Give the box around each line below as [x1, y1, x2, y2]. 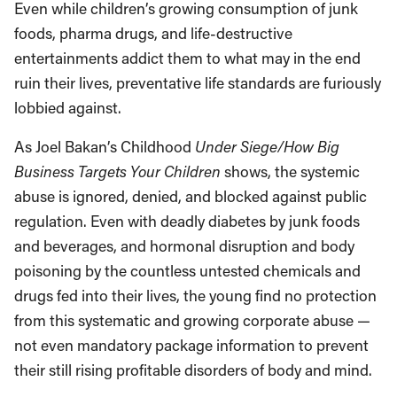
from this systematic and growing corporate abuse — [14, 310, 370, 331]
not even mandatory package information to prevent [14, 335, 369, 355]
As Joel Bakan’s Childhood [14, 136, 195, 157]
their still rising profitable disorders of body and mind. [14, 360, 372, 380]
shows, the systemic [221, 161, 360, 182]
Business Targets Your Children [14, 161, 221, 182]
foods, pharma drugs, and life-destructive [14, 23, 292, 43]
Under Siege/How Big [195, 136, 339, 157]
